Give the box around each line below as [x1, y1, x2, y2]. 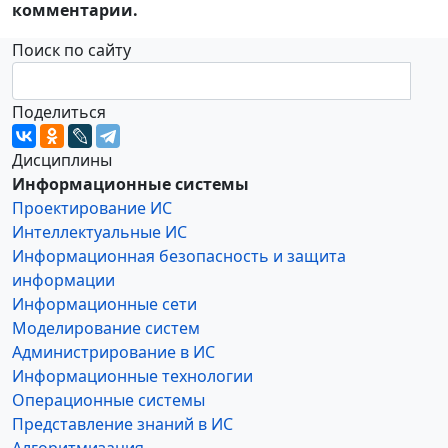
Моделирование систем [12, 317, 200, 339]
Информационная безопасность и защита [12, 245, 346, 267]
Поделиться [12, 101, 106, 123]
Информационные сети [12, 293, 197, 315]
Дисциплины [12, 149, 112, 171]
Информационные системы [12, 173, 249, 195]
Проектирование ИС [12, 197, 172, 219]
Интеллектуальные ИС [12, 221, 187, 243]
